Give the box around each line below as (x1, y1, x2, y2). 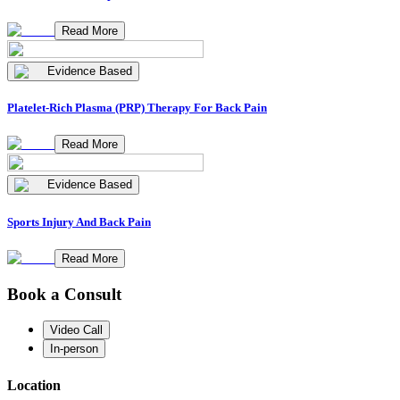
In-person (50, 342, 98, 356)
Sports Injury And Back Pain (7, 214, 151, 229)
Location (7, 377, 61, 393)
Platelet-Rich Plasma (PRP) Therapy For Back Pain (7, 101, 267, 115)
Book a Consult (7, 284, 121, 304)
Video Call (50, 323, 103, 337)
